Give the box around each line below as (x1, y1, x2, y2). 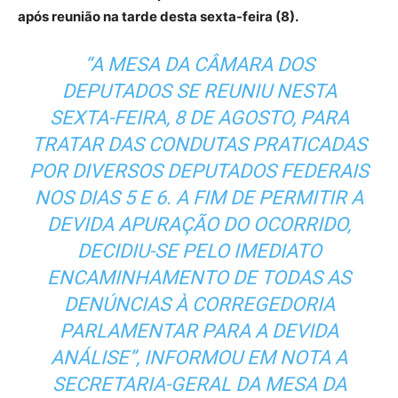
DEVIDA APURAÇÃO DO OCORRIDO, (47, 213, 351, 236)
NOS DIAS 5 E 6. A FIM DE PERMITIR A (35, 187, 363, 210)
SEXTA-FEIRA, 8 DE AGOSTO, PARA (49, 107, 349, 130)
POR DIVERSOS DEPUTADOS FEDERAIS (29, 160, 369, 183)
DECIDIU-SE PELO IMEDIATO (76, 240, 322, 263)
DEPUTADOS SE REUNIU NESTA (61, 80, 337, 103)
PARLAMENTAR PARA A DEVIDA (60, 320, 338, 343)
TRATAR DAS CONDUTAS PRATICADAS (31, 133, 367, 156)
